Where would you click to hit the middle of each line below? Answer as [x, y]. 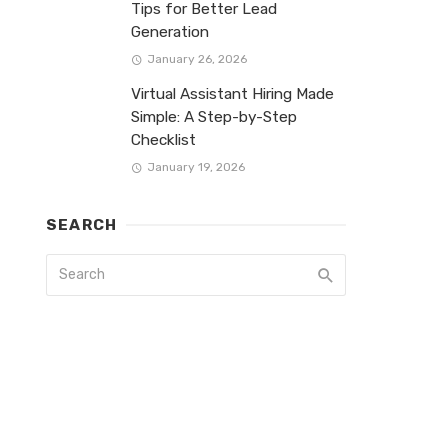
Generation [170, 31]
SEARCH [82, 225]
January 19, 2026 [195, 167]
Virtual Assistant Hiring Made [232, 93]
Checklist [163, 139]
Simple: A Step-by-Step [214, 116]
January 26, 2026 [196, 58]
